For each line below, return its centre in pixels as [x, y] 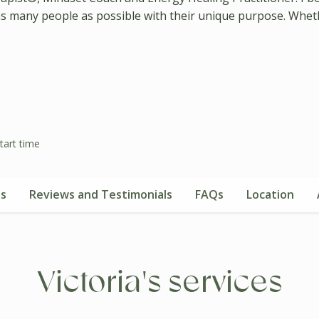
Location [270, 194]
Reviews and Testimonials [100, 194]
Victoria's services [159, 283]
